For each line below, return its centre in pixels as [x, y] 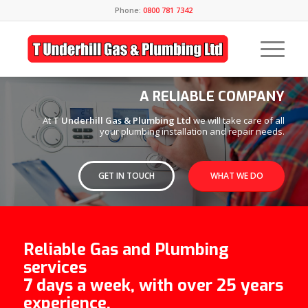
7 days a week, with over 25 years [153, 285]
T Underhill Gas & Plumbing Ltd [122, 120]
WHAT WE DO [236, 176]
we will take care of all [238, 120]
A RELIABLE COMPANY [212, 97]
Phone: [129, 10]
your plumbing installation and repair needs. [192, 131]
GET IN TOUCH [127, 176]
